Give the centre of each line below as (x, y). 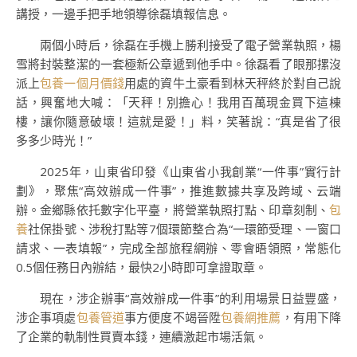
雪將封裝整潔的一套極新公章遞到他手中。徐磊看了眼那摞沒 (178, 64)
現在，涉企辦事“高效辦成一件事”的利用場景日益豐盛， (190, 298)
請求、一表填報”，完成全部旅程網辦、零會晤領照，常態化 (178, 248)
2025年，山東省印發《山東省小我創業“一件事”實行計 (190, 171)
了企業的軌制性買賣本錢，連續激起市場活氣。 (141, 336)
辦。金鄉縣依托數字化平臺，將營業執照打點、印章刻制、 (173, 210)
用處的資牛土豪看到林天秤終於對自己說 (233, 83)
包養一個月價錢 (82, 83)
